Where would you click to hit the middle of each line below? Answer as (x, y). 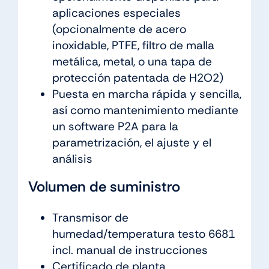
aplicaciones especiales (116, 13)
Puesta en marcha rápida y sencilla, (147, 94)
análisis (72, 159)
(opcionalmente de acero (119, 29)
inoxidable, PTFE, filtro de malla (133, 45)
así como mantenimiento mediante (145, 110)
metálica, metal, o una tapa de (132, 61)
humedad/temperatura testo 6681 (143, 234)
